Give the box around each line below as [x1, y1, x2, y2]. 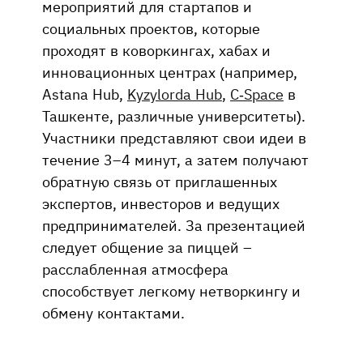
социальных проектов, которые [42, 18, 260, 38]
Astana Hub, [42, 83, 127, 104]
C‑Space [230, 83, 284, 104]
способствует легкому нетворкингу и [42, 280, 301, 301]
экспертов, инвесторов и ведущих [42, 193, 280, 213]
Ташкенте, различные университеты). [42, 105, 305, 126]
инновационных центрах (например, [42, 62, 297, 82]
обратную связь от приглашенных [42, 171, 277, 191]
